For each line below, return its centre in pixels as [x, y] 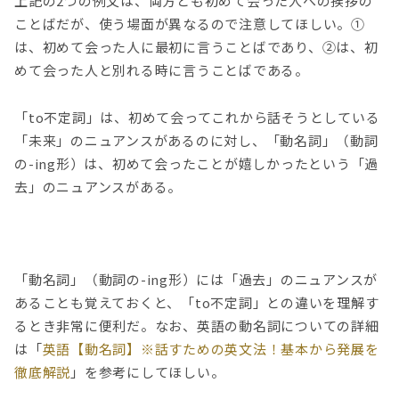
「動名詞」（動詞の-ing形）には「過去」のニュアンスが [196, 280]
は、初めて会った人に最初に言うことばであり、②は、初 [196, 47]
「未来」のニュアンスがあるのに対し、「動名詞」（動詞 [196, 140]
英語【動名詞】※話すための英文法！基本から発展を [211, 349]
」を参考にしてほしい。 [148, 372]
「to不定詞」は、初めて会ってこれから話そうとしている [197, 117]
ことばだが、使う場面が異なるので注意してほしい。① [190, 24]
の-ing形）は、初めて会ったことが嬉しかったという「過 [196, 163]
